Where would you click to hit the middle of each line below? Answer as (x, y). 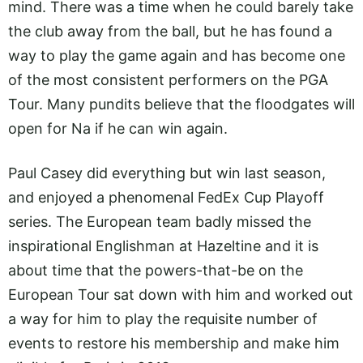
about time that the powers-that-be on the (156, 270)
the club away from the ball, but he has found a (170, 32)
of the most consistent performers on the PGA (168, 80)
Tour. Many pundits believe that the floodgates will (181, 105)
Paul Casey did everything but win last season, (167, 173)
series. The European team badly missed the (160, 221)
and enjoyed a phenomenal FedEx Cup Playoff (166, 197)
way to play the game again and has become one (177, 56)
